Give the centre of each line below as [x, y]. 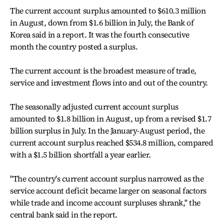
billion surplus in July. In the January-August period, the [107, 130]
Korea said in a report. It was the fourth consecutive [100, 34]
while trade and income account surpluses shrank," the [105, 202]
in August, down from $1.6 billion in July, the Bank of [102, 22]
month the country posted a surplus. [74, 46]
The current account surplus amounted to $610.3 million [108, 10]
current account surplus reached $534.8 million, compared [112, 142]
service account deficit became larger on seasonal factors [108, 190]
